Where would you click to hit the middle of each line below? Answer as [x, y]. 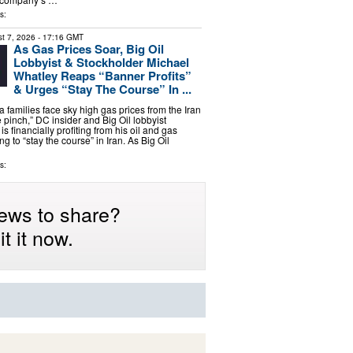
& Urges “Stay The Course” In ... [102, 89]
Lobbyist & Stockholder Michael [101, 63]
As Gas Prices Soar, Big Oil [88, 49]
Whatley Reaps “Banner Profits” [102, 76]
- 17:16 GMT [59, 37]
